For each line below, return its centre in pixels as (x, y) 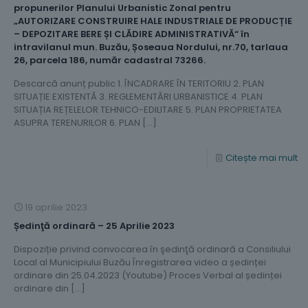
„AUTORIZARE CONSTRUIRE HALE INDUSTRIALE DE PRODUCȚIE (153, 21)
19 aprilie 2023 (56, 207)
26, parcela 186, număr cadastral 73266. (110, 60)
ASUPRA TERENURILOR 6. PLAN (77, 122)
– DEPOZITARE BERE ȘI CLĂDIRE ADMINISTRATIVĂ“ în (132, 34)
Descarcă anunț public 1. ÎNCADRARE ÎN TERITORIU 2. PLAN (139, 83)
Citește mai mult (262, 157)
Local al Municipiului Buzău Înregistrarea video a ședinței (140, 262)
